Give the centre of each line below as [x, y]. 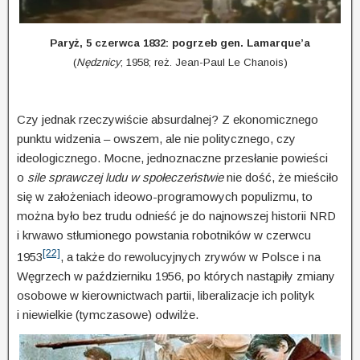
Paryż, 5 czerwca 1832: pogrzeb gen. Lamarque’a [180, 43]
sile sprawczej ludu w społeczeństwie [125, 177]
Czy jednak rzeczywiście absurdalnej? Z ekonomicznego [168, 119]
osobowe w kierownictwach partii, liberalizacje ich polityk [166, 295]
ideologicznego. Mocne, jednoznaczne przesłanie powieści [172, 157]
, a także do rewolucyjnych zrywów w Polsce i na [190, 256]
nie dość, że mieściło [281, 177]
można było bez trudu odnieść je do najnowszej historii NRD [176, 215]
